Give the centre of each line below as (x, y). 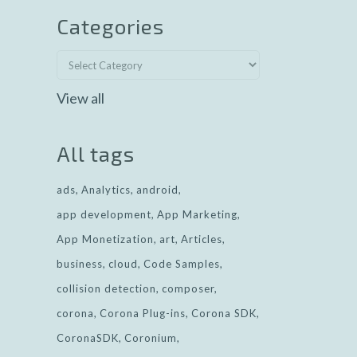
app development (104, 214)
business (80, 264)
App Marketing (197, 214)
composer (188, 288)
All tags (96, 153)
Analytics (106, 190)
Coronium (151, 338)
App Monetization (105, 239)
